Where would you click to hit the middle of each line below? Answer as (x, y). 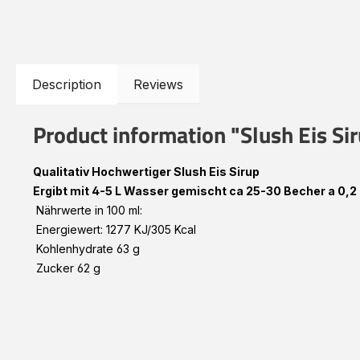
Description (67, 84)
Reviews (158, 84)
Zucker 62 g (67, 268)
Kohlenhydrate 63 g (88, 248)
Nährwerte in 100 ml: (88, 210)
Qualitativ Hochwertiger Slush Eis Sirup (146, 171)
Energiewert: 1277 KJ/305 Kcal (116, 229)
